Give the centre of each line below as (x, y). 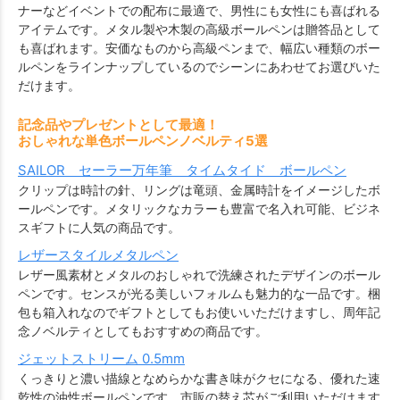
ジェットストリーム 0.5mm (101, 358)
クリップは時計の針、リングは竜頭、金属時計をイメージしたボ (199, 189)
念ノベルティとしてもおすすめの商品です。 (143, 330)
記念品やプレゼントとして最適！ (118, 124)
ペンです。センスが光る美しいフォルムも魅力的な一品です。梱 (199, 293)
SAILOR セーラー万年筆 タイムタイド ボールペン (182, 170)
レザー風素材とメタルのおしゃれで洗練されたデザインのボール (199, 274)
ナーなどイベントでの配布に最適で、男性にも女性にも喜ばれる (199, 10)
